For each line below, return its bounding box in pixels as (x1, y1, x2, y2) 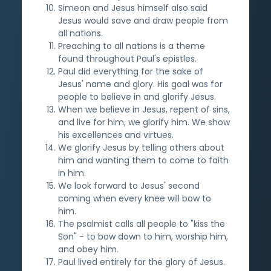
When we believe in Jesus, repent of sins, (58, 103, 230, 116)
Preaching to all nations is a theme (58, 39, 205, 52)
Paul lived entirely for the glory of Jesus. (58, 255, 225, 268)
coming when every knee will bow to (58, 192, 211, 204)
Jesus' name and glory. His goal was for (58, 77, 223, 90)
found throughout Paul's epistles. (58, 52, 197, 65)
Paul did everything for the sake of (58, 65, 203, 77)
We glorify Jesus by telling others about (58, 141, 224, 154)
